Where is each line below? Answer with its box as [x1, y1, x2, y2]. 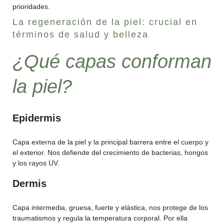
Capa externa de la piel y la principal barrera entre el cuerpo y [12, 138, 208, 146]
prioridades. [12, 2, 50, 10]
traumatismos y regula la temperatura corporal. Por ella [12, 214, 187, 222]
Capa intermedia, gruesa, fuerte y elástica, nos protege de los [12, 203, 208, 211]
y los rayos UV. [12, 159, 59, 167]
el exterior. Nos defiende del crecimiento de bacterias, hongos [12, 148, 208, 156]
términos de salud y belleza [12, 29, 148, 39]
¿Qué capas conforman [12, 51, 211, 72]
